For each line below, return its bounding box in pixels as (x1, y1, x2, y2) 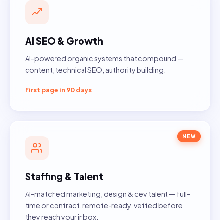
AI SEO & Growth (25, 35, 103, 47)
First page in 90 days (25, 86, 92, 94)
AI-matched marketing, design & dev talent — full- (25, 190, 190, 199)
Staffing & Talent (25, 170, 103, 183)
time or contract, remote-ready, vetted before (25, 201, 183, 210)
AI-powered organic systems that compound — (25, 54, 184, 63)
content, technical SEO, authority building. (25, 65, 165, 75)
